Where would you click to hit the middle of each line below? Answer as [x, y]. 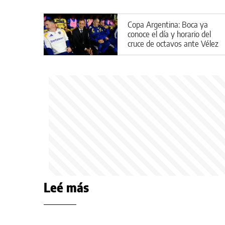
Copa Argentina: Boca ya [168, 24]
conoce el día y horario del [169, 34]
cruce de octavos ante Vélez [173, 43]
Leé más [66, 187]
